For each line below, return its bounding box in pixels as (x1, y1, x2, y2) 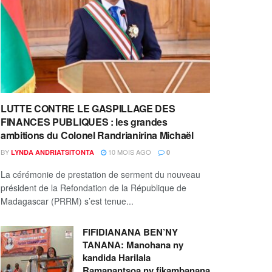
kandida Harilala (83, 251, 151, 265)
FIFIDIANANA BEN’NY (83, 225, 178, 239)
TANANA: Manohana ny (83, 238, 183, 252)
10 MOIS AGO (106, 147, 151, 157)
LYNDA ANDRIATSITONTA (11, 148, 94, 157)
